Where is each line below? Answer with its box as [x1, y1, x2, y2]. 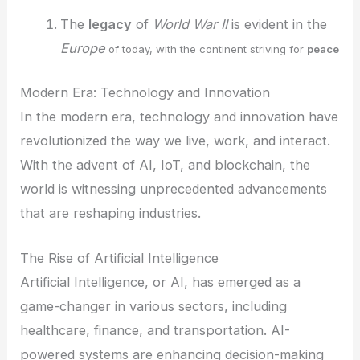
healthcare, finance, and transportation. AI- [20, 321, 291, 338]
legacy [88, 15, 132, 32]
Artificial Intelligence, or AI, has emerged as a [20, 273, 301, 290]
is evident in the [227, 15, 327, 32]
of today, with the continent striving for [104, 42, 307, 55]
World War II [152, 15, 227, 32]
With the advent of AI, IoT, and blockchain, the [20, 156, 311, 173]
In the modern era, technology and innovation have [20, 108, 339, 125]
